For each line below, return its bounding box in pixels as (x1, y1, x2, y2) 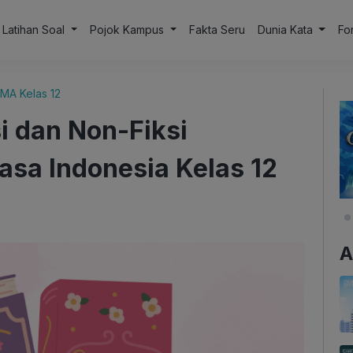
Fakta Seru (188, 23, 245, 36)
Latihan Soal (2, 23, 69, 36)
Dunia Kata (257, 23, 316, 36)
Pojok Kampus (89, 23, 167, 36)
